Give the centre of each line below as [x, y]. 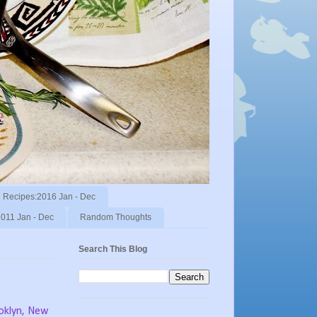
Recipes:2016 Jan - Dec [49, 196]
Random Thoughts [116, 218]
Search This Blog [113, 249]
